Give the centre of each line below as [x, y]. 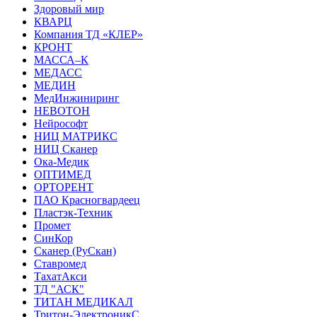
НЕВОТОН [62, 111]
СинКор [53, 238]
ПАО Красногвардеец [87, 200]
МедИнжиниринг [77, 98]
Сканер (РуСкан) [75, 251]
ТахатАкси [60, 277]
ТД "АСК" [59, 289]
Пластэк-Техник [73, 213]
